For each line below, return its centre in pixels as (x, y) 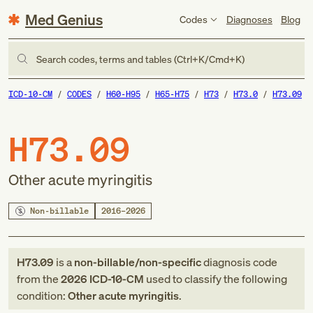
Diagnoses (249, 19)
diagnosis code (239, 262)
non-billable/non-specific (138, 262)
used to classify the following (216, 279)
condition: (42, 296)
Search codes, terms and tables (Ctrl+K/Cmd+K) (140, 59)
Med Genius (64, 19)
